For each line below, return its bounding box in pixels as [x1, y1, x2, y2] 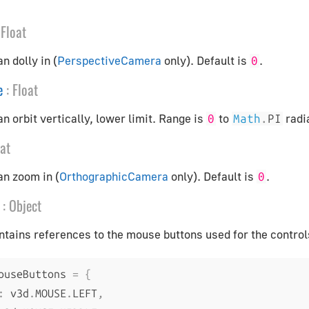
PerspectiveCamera [57, 53, 161, 68]
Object [9, 195, 41, 216]
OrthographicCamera [59, 169, 168, 183]
